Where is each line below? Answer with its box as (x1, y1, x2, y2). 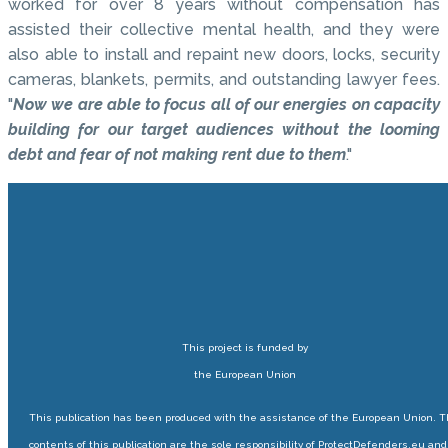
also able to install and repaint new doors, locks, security (8, 45, 440, 65)
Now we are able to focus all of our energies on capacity (13, 95, 440, 115)
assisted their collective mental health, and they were (8, 20, 440, 40)
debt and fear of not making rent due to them (8, 145, 346, 165)
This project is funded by (182, 342, 308, 354)
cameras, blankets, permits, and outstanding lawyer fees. (8, 70, 440, 90)
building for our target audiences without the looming (8, 120, 440, 140)
